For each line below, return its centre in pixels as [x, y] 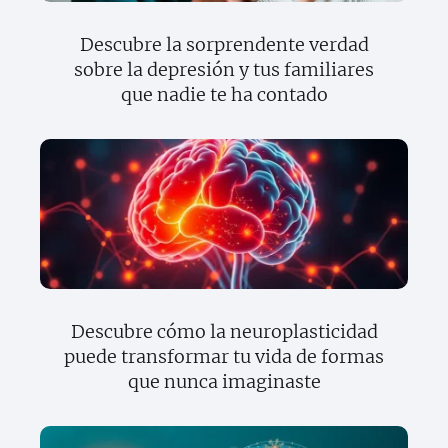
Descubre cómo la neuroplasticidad [224, 332]
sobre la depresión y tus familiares [224, 70]
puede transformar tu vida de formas [224, 357]
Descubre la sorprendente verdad [224, 45]
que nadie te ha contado [224, 95]
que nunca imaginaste [224, 382]
